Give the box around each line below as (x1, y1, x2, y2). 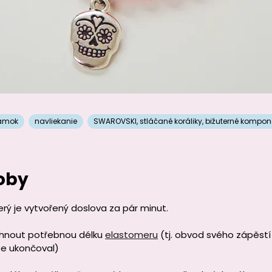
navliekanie (34, 116, 77, 126)
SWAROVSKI (93, 116, 137, 126)
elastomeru (105, 228, 158, 241)
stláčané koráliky (139, 116, 202, 126)
